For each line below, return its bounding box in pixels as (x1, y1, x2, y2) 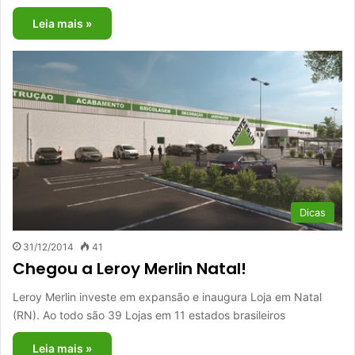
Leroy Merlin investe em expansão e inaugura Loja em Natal (13, 290, 322, 304)
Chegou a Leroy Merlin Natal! (13, 258, 246, 281)
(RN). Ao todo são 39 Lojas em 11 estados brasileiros (13, 308, 285, 323)
